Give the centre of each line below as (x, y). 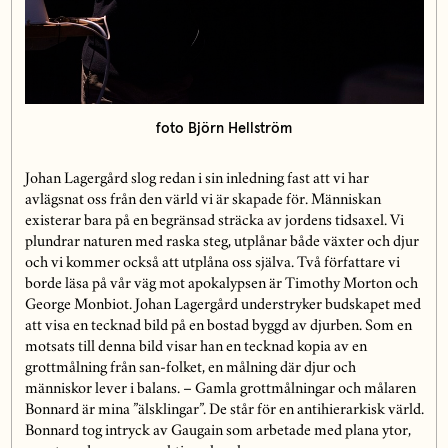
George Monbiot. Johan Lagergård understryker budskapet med (222, 305)
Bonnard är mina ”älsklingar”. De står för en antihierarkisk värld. (224, 410)
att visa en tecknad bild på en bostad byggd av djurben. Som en (218, 326)
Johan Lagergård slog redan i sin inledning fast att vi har (196, 179)
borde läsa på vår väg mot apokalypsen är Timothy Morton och (221, 284)
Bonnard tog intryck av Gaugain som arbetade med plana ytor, (217, 431)
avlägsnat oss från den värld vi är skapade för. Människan (202, 200)
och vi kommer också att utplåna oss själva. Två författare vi (212, 263)
